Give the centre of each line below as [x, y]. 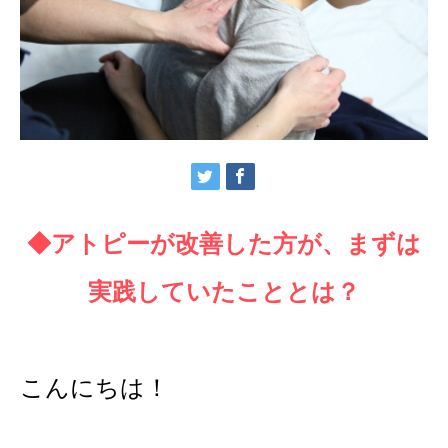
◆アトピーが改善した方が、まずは [224, 243]
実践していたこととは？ [224, 291]
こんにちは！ [94, 387]
